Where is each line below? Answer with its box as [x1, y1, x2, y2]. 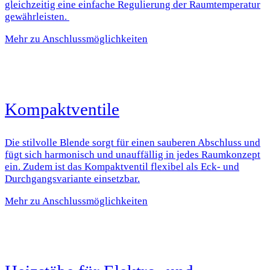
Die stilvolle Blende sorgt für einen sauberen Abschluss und [5, 136, 260, 148]
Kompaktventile [5, 99, 119, 119]
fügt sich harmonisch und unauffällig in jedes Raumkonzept [5, 148, 260, 160]
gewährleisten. [5, 11, 69, 23]
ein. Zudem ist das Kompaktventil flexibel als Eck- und [5, 160, 239, 172]
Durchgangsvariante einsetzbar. [5, 172, 140, 184]
